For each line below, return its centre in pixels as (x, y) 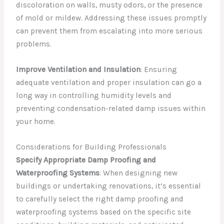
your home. (36, 122)
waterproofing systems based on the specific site (104, 212)
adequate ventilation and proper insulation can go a (109, 83)
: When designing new (139, 173)
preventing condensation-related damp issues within (111, 109)
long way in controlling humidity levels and (94, 96)
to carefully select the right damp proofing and (100, 199)
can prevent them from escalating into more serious (109, 31)
